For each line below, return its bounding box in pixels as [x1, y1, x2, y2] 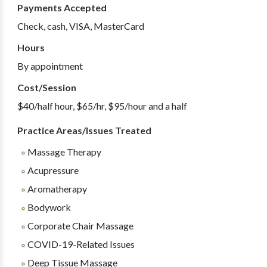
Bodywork [25, 201, 71, 213]
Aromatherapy [25, 183, 87, 194]
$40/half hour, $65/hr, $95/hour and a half [17, 100, 187, 111]
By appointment [17, 60, 83, 72]
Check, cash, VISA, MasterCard [17, 20, 144, 32]
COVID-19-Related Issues [25, 238, 135, 250]
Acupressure [25, 164, 79, 176]
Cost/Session [17, 82, 76, 93]
